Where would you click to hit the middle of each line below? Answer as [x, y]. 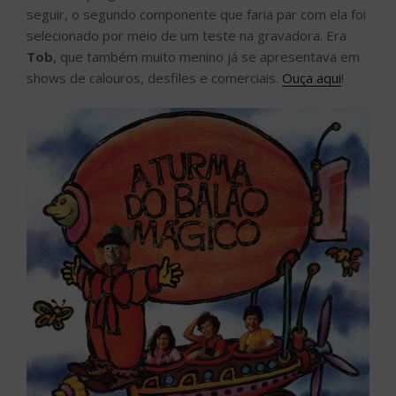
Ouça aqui [312, 77]
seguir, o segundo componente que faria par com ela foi [196, 14]
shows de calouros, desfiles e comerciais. [154, 77]
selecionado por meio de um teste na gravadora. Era [187, 35]
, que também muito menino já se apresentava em [206, 56]
